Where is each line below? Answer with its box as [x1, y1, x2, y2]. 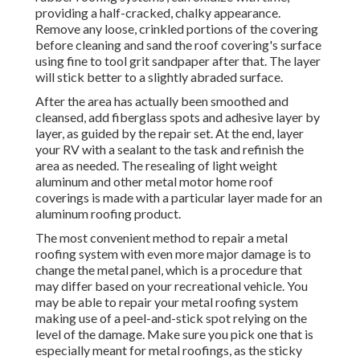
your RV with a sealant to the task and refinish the [35, 141, 304, 157]
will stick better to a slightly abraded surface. [35, 69, 283, 85]
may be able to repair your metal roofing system [35, 294, 298, 310]
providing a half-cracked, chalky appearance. [35, 5, 280, 21]
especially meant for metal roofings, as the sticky [35, 342, 302, 358]
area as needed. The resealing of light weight [35, 157, 277, 174]
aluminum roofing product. [35, 206, 181, 222]
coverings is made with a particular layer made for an [35, 190, 322, 206]
